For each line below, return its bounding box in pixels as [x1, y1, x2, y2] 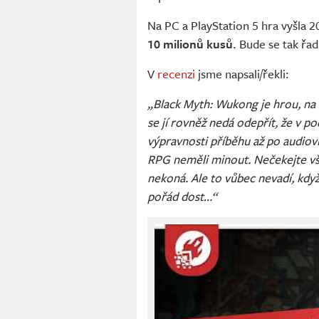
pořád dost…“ [147, 187, 217, 206]
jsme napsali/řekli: [195, 65, 289, 83]
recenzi [157, 65, 195, 83]
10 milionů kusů [147, 35, 233, 53]
